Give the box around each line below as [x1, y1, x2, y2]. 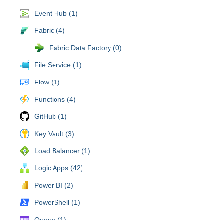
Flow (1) [34, 78, 60, 86]
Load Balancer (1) [34, 146, 90, 155]
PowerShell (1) [34, 198, 80, 206]
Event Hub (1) [34, 9, 78, 17]
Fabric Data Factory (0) [49, 43, 122, 52]
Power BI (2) [34, 181, 73, 189]
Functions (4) [34, 95, 76, 103]
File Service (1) [34, 60, 82, 69]
